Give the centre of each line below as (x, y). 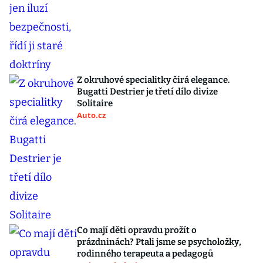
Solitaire (95, 103)
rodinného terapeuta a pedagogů (145, 254)
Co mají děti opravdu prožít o (137, 230)
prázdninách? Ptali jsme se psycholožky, (159, 242)
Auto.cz (91, 115)
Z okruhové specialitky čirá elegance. (153, 80)
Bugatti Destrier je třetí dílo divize (147, 92)
